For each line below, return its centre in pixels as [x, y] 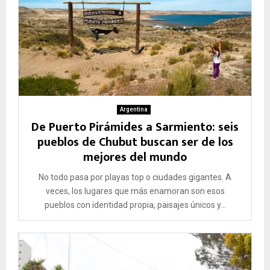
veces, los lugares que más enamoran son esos [135, 191]
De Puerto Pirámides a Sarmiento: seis [135, 127]
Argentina [133, 110]
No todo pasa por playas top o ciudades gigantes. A [135, 177]
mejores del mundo [135, 158]
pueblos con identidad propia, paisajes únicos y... [135, 205]
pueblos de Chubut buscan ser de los [135, 143]
